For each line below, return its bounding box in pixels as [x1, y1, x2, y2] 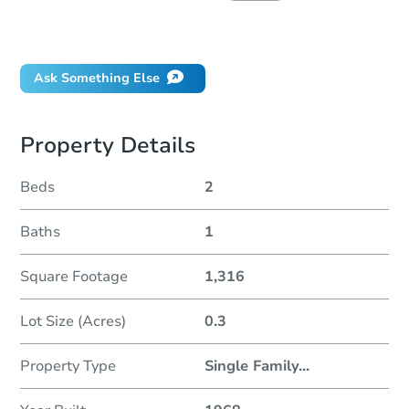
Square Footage [20, 267, 128, 288]
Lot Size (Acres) [20, 311, 126, 332]
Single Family [204, 356, 299, 377]
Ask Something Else [34, 69, 160, 88]
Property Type [20, 356, 116, 377]
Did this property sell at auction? [31, 25, 238, 43]
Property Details [20, 131, 195, 161]
